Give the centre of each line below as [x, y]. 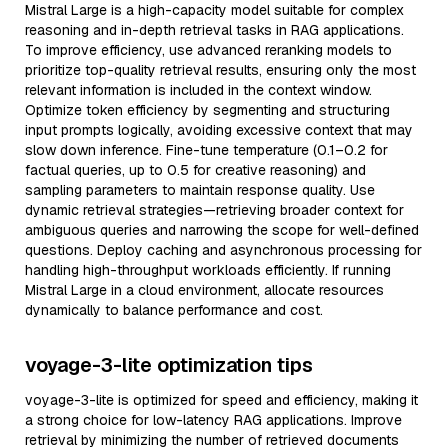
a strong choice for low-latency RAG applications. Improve [213, 420]
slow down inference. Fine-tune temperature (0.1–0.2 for [206, 150]
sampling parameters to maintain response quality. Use [200, 190]
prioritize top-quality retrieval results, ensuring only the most [220, 70]
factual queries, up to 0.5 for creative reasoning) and [195, 170]
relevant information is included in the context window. [198, 90]
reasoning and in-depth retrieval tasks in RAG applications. [214, 30]
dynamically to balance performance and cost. [174, 310]
